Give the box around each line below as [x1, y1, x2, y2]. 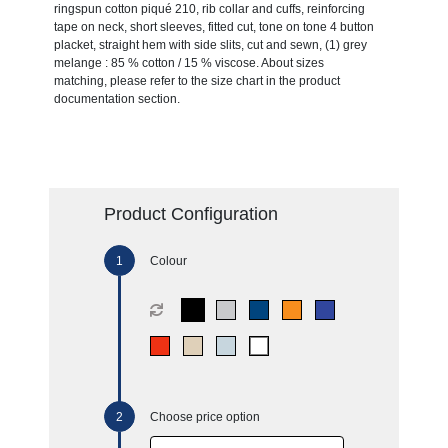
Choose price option [149, 409, 260, 424]
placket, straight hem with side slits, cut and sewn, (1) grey [53, 37, 367, 52]
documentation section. [53, 91, 180, 106]
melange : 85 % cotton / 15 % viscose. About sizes [53, 55, 324, 70]
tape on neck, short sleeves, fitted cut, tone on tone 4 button [53, 19, 374, 34]
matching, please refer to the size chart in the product [53, 73, 340, 88]
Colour [149, 253, 187, 268]
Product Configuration [103, 203, 278, 224]
